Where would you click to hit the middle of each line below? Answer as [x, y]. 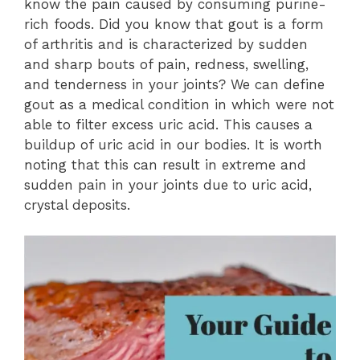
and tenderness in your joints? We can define [174, 84]
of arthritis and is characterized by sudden [166, 44]
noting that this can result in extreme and [165, 164]
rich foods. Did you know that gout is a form [174, 24]
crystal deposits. [77, 205]
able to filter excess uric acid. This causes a [168, 124]
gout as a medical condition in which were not [179, 104]
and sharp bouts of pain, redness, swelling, [166, 64]
